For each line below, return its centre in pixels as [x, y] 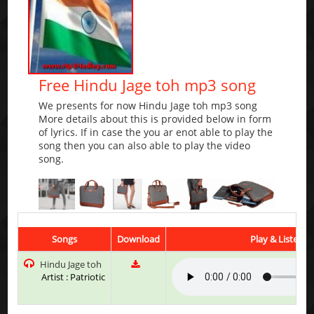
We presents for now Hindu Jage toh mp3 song [148, 106]
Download [139, 239]
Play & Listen [277, 239]
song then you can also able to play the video [145, 146]
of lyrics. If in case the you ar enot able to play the [156, 132]
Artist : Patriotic [74, 277]
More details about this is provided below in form [155, 119]
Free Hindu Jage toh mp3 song [148, 85]
